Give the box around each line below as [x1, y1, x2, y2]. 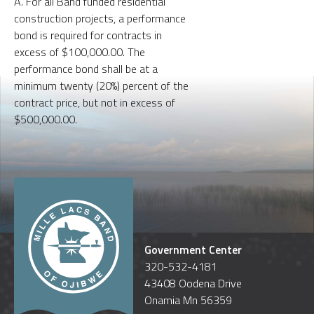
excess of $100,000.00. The [14, 43, 145, 60]
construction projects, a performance [14, 9, 186, 27]
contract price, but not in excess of [14, 93, 175, 111]
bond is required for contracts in [14, 26, 162, 43]
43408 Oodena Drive [144, 275, 242, 292]
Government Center [144, 241, 242, 259]
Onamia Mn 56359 [144, 292, 232, 309]
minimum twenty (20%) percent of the [14, 76, 189, 94]
